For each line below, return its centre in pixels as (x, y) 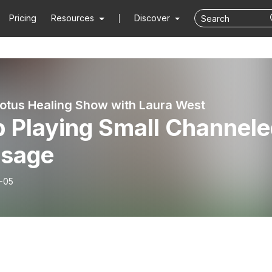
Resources (73, 18)
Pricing (23, 18)
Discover (153, 18)
